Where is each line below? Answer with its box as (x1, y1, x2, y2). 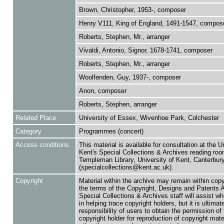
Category (15, 127, 41, 135)
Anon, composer (78, 87, 126, 94)
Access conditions (15, 141, 69, 148)
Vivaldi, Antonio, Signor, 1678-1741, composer (78, 46, 212, 54)
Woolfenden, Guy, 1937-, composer (78, 73, 181, 81)
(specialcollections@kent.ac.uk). (78, 163, 173, 171)
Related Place (15, 114, 56, 121)
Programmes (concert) (78, 127, 143, 135)
